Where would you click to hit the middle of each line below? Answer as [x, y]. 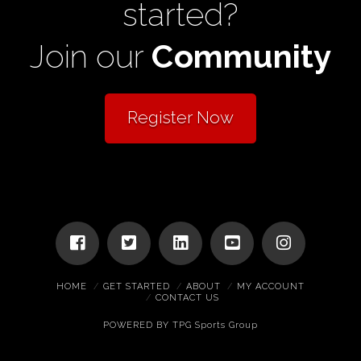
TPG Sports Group [215, 325]
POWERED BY [137, 325]
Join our [91, 56]
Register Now [180, 117]
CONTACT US [187, 297]
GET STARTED [137, 286]
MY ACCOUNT [270, 286]
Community [241, 56]
